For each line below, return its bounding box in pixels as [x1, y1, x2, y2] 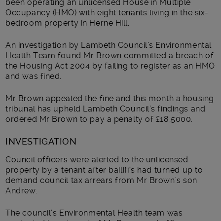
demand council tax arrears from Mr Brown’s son [5, 175, 197, 185]
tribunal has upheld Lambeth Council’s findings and [5, 104, 206, 113]
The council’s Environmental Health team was [5, 208, 183, 218]
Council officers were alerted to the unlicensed [5, 154, 188, 164]
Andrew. [5, 185, 37, 195]
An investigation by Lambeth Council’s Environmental [5, 40, 212, 50]
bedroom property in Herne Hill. [5, 18, 130, 28]
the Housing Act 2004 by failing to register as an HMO [5, 61, 215, 71]
